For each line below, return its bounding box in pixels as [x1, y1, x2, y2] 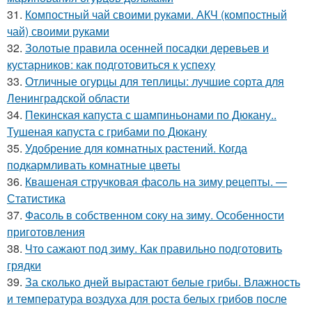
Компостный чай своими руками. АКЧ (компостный [25, 6, 287, 22]
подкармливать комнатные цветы [7, 156, 180, 173]
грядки [7, 256, 41, 273]
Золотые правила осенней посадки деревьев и [25, 39, 269, 56]
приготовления [7, 223, 85, 240]
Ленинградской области [7, 89, 130, 106]
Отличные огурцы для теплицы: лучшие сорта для [25, 72, 284, 89]
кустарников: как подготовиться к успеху [7, 56, 215, 72]
